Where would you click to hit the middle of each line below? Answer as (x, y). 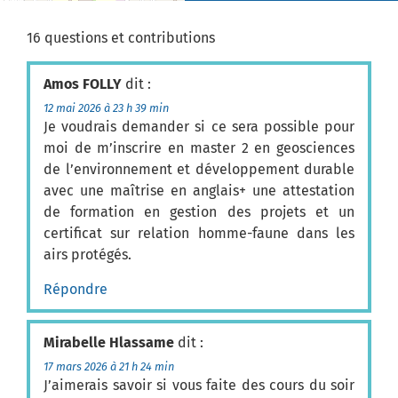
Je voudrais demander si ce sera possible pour (199, 127)
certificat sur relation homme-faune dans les (199, 234)
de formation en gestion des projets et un (199, 212)
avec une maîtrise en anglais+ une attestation (199, 191)
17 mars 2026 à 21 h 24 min (109, 366)
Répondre (76, 289)
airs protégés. (88, 255)
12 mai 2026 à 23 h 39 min (106, 108)
